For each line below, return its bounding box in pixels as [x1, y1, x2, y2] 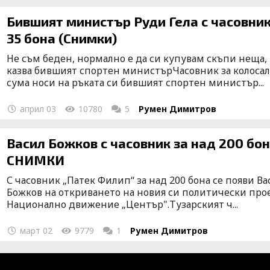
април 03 [17, 102, 57, 115]
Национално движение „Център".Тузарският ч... [7, 197, 239, 211]
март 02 [17, 224, 53, 236]
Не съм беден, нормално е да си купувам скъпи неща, [7, 51, 268, 65]
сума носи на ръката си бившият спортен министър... [7, 75, 265, 89]
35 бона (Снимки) [7, 30, 118, 46]
